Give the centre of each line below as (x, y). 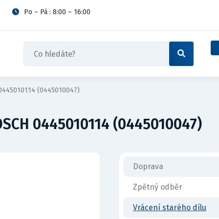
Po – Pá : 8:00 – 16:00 (57, 12)
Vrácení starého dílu (170, 208)
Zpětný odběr (158, 187)
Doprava (148, 166)
